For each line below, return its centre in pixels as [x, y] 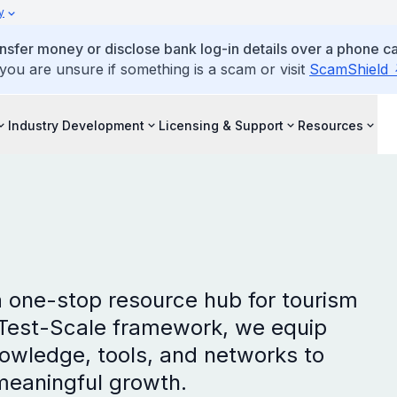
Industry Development [76, 125]
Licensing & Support [221, 125]
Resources [331, 125]
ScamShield [349, 69]
